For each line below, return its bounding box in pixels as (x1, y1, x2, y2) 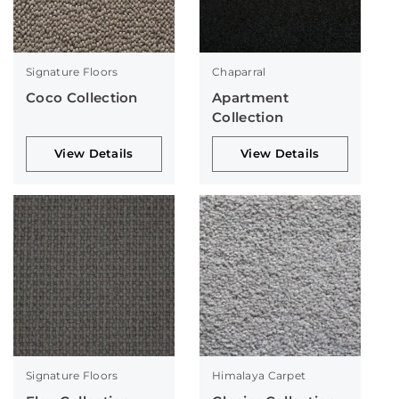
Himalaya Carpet (211, 369, 306, 383)
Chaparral (211, 64, 266, 78)
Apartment (211, 88, 289, 106)
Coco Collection (26, 88, 138, 106)
